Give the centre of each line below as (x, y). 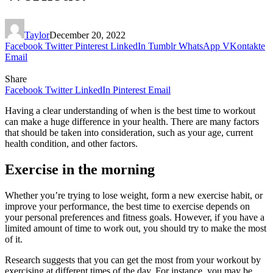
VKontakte (244, 46)
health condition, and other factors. (71, 143)
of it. (14, 239)
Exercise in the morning (80, 169)
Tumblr (162, 46)
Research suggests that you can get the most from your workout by (133, 260)
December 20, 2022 (87, 35)
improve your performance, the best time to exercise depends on (127, 206)
